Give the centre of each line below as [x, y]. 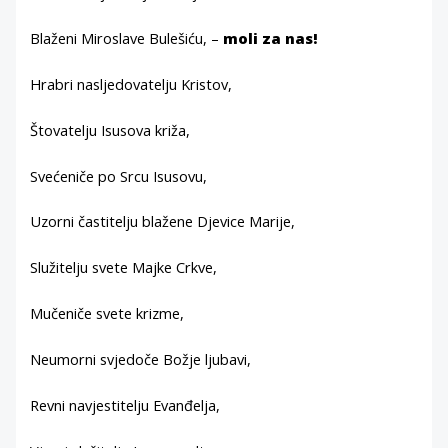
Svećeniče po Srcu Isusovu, [119, 175]
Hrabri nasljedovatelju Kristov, [131, 83]
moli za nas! [271, 37]
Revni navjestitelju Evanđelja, [125, 404]
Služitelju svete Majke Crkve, [124, 267]
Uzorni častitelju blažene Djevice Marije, [163, 221]
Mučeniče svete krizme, [107, 313]
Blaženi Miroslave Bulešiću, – [127, 37]
